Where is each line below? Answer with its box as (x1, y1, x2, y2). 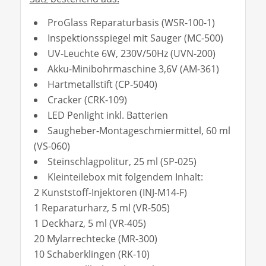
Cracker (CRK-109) (47, 93, 127, 106)
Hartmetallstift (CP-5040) (47, 77, 157, 91)
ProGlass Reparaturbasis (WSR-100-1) (47, 15, 215, 29)
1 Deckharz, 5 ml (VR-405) (33, 216, 146, 230)
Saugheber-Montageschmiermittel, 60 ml (47, 123, 230, 137)
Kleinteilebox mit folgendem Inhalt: (47, 170, 203, 183)
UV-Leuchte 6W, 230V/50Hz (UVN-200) (47, 46, 216, 60)
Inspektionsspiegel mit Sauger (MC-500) (47, 31, 223, 45)
